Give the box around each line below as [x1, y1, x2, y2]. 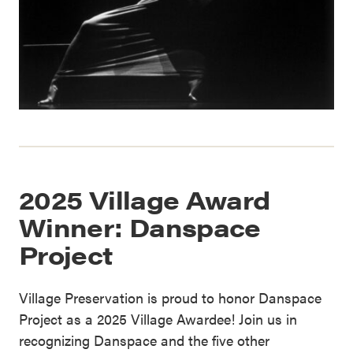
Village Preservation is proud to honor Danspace [19, 287, 321, 307]
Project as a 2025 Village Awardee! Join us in [19, 308, 297, 329]
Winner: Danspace [19, 208, 261, 244]
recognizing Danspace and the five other [19, 329, 269, 350]
